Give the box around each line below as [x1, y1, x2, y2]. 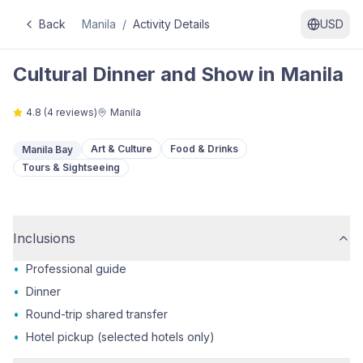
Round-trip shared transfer [26, 307, 168, 321]
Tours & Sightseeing [22, 161, 120, 173]
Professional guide [26, 262, 126, 275]
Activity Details [133, 17, 210, 31]
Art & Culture [91, 142, 152, 155]
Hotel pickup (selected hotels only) [26, 330, 215, 344]
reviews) [53, 106, 97, 118]
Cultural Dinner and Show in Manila [13, 62, 344, 86]
